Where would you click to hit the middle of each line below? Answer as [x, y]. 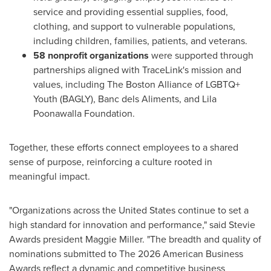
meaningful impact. [50, 176]
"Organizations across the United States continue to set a [129, 210]
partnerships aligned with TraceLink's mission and [137, 70]
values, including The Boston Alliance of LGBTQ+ [137, 84]
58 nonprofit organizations [91, 55]
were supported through [201, 55]
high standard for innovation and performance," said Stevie [132, 225]
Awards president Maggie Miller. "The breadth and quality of [135, 239]
